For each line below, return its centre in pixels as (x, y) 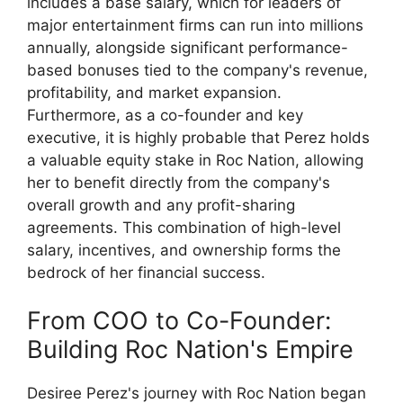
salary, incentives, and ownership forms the (184, 250)
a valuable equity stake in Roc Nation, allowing (195, 160)
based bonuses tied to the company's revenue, (197, 70)
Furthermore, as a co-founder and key (165, 115)
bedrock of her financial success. (146, 272)
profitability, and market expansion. (154, 92)
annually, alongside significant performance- (188, 47)
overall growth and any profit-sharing (161, 205)
